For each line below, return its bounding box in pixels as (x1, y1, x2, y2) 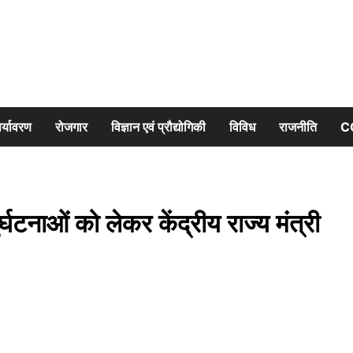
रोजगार (55, 119, 87, 135)
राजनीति (279, 119, 317, 135)
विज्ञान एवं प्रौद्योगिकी (111, 119, 206, 135)
